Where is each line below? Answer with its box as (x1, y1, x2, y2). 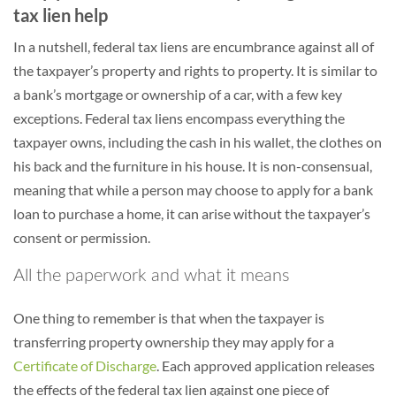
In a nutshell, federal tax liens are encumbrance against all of (13, 38, 374, 55)
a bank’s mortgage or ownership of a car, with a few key (13, 86, 342, 103)
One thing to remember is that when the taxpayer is (13, 309, 324, 326)
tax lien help (13, 4, 108, 26)
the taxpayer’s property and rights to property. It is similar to (13, 62, 377, 79)
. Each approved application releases (156, 357, 375, 374)
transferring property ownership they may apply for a (13, 333, 334, 350)
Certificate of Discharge (13, 357, 156, 374)
